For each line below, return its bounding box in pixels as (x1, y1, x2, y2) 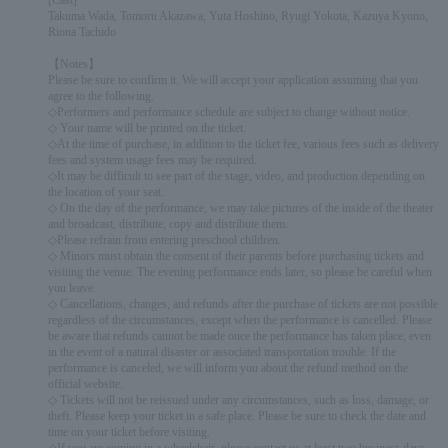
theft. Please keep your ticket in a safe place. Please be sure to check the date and (48, 409, 426, 423)
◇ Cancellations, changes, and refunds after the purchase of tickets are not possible (48, 297, 438, 311)
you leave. (48, 281, 96, 295)
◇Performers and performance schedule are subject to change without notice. (48, 105, 410, 119)
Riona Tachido (48, 25, 116, 39)
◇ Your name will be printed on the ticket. (48, 121, 246, 135)
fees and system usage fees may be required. (48, 153, 257, 167)
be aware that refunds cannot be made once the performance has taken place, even (48, 329, 431, 343)
